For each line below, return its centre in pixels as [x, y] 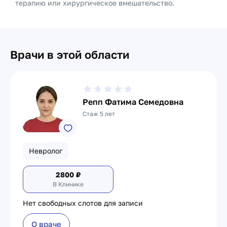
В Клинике [68, 184]
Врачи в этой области [70, 54]
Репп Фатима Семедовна [133, 102]
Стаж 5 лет [99, 114]
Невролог [46, 151]
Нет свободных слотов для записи [83, 203]
